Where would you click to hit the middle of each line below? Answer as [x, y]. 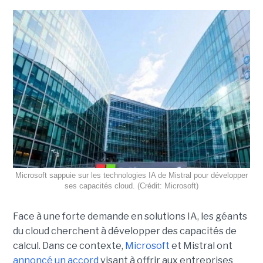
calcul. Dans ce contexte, [69, 246]
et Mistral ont [201, 246]
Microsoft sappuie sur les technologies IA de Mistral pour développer [131, 176]
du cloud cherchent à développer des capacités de [124, 231]
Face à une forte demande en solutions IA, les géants [130, 217]
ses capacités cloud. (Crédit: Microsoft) [131, 186]
